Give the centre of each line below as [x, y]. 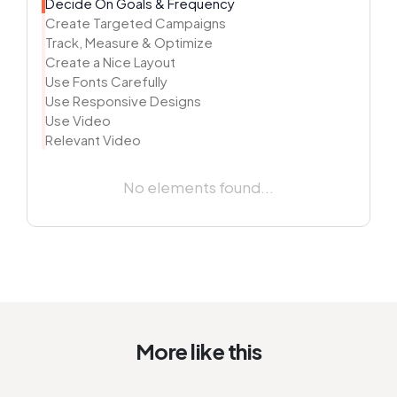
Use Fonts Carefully [106, 81]
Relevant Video [93, 139]
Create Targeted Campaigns [136, 22]
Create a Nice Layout [110, 61]
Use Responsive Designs [123, 100]
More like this [198, 351]
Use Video [78, 120]
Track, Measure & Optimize [129, 42]
